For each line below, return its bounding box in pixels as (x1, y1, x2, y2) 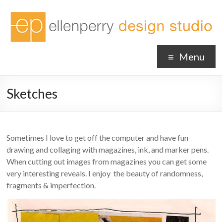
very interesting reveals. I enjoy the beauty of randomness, (6, 168, 203, 178)
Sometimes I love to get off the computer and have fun (6, 133, 189, 142)
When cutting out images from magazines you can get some (6, 157, 207, 166)
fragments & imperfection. (6, 180, 96, 190)
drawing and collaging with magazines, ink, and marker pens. (6, 145, 209, 154)
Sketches (6, 86, 58, 102)
